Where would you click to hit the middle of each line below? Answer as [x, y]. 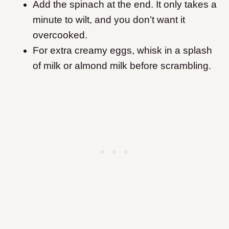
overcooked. [60, 35]
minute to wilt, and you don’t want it [109, 20]
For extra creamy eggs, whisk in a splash [122, 51]
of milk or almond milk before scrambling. [122, 66]
